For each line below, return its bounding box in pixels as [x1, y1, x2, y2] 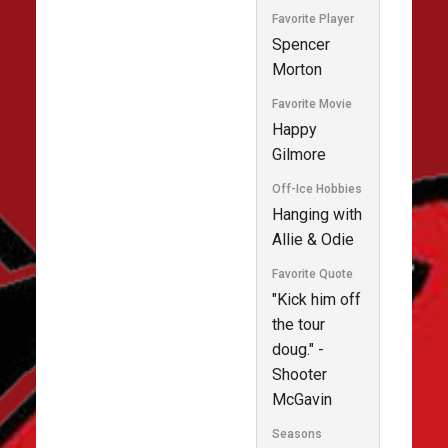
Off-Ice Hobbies [272, 181, 362, 196]
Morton [272, 59, 322, 79]
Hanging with [272, 204, 362, 224]
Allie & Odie [272, 229, 354, 249]
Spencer [272, 34, 330, 54]
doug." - [272, 339, 324, 359]
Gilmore [272, 144, 326, 164]
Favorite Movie [272, 96, 352, 111]
